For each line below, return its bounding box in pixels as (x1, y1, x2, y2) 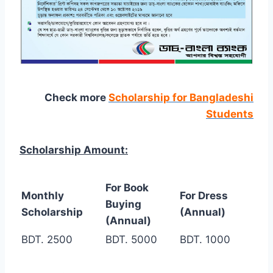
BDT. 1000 (180, 233, 230, 246)
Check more (44, 91, 108, 104)
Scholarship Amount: (19, 144, 128, 157)
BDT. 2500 (21, 233, 73, 246)
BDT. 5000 (105, 233, 157, 246)
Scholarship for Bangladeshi (108, 91, 253, 104)
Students (206, 108, 253, 121)
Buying (105, 198, 141, 211)
